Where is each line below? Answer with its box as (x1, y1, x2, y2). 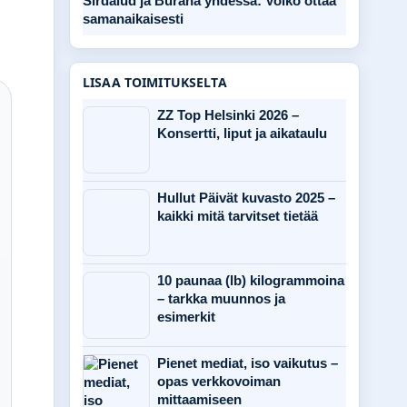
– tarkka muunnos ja (157, 291, 285, 306)
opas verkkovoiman (157, 373, 281, 389)
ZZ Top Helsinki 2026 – (157, 107, 299, 123)
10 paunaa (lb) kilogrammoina (157, 273, 344, 288)
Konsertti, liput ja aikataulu (157, 125, 327, 141)
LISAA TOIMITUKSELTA (83, 74, 227, 91)
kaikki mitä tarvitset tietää (157, 208, 318, 223)
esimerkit (157, 309, 215, 324)
